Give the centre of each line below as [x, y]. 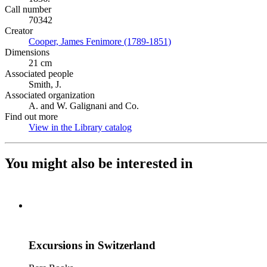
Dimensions [27, 52]
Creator [19, 31]
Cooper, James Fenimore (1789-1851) [100, 41]
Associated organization [50, 95]
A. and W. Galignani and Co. [84, 106]
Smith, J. [45, 84]
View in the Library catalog [80, 127]
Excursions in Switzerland [92, 245]
